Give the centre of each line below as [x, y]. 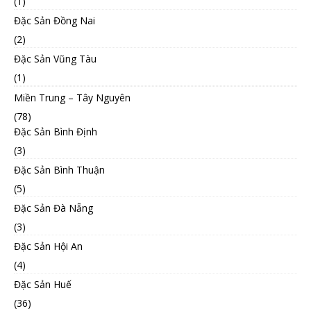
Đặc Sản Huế [43, 284]
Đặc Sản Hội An [48, 246]
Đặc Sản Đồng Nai [54, 20]
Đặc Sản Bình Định [56, 131]
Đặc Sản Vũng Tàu [55, 58]
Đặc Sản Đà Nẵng [53, 208]
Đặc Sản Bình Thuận [59, 169]
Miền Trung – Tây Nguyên [72, 97]
